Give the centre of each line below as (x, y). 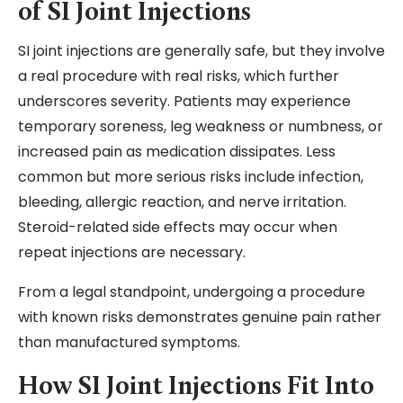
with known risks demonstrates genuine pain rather (200, 318)
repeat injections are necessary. (132, 253)
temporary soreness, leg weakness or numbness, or (201, 127)
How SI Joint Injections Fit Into (196, 388)
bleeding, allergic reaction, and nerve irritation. (182, 202)
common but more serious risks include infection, (191, 177)
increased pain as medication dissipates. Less (177, 152)
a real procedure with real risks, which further (179, 76)
